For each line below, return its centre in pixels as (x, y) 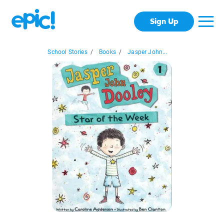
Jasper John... (147, 52)
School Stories (67, 52)
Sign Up (164, 21)
